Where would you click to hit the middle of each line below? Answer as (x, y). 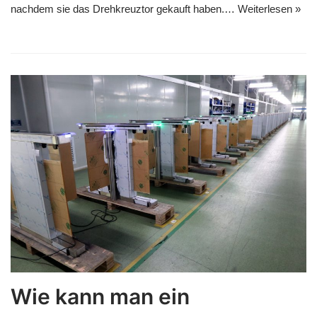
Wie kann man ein (100, 296)
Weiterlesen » (269, 9)
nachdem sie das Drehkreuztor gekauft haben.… (124, 9)
